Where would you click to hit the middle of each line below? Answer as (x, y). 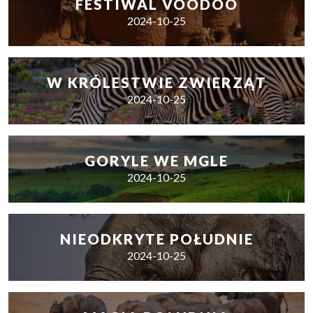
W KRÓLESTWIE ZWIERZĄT (156, 82)
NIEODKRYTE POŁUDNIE (156, 239)
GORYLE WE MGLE (156, 161)
